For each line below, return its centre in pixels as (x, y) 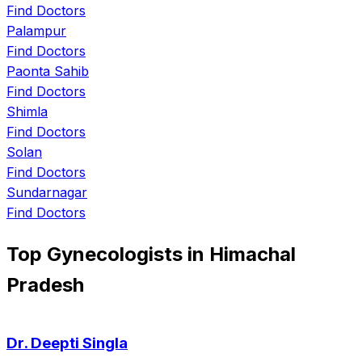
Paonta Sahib (48, 71)
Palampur (36, 30)
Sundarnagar (47, 192)
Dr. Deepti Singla (67, 343)
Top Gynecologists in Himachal (151, 254)
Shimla (27, 111)
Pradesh (45, 284)
